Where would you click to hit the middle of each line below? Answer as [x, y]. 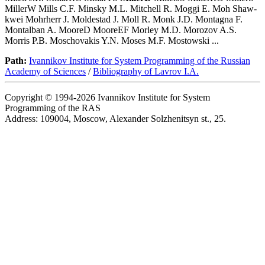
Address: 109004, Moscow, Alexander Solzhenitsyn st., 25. [115, 119]
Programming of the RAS [53, 108]
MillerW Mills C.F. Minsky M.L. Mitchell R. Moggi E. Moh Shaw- [131, 9]
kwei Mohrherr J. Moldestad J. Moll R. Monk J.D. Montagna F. [124, 20]
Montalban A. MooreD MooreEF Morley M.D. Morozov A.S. [121, 30]
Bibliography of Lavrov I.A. [146, 72]
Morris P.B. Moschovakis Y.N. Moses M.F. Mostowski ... [112, 41]
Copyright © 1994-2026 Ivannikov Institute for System [107, 98]
